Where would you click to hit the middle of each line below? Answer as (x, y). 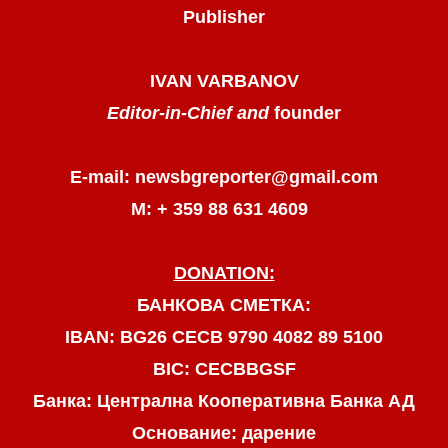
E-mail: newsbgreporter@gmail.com (224, 177)
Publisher (224, 17)
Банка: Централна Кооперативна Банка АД (224, 401)
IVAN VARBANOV (224, 81)
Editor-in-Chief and (190, 113)
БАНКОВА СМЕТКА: (224, 305)
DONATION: (224, 273)
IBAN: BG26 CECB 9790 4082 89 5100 (224, 337)
